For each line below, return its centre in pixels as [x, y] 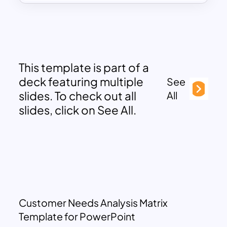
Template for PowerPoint [77, 216]
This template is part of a [84, 67]
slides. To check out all [78, 96]
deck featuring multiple [81, 81]
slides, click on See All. [78, 110]
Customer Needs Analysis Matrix [93, 202]
